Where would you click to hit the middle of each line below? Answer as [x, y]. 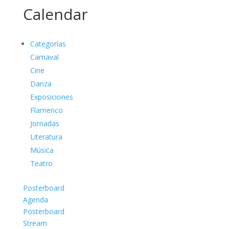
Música [42, 150]
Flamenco [46, 110]
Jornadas [44, 123]
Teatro [41, 163]
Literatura [46, 137]
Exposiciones [51, 97]
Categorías [48, 44]
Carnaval [44, 57]
